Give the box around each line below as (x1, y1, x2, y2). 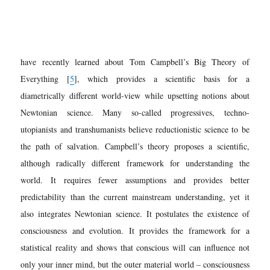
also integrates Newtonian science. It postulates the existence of (20, 207, 250, 219)
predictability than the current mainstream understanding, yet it (20, 190, 250, 202)
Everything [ (20, 72, 70, 84)
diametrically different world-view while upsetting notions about (20, 89, 250, 101)
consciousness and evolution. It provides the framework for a (20, 224, 250, 236)
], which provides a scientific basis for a (74, 72, 250, 84)
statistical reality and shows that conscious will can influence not (20, 241, 250, 253)
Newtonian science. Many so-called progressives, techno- (20, 106, 250, 118)
